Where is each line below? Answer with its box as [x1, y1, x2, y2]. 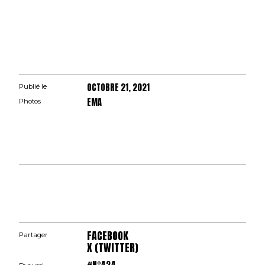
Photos [19, 96, 41, 105]
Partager [19, 231, 48, 240]
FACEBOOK [87, 228, 129, 244]
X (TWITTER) [87, 240, 139, 256]
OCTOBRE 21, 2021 [87, 80, 150, 94]
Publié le [19, 82, 47, 91]
